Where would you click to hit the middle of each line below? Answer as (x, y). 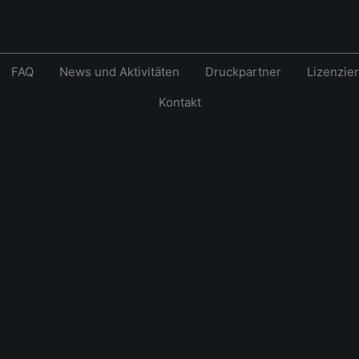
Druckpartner (243, 72)
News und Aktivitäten (119, 72)
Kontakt (179, 103)
